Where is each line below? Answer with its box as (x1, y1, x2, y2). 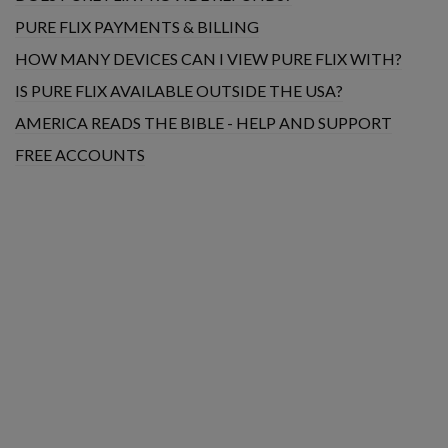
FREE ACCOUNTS (15, 145, 145, 164)
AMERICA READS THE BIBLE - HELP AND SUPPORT (15, 113, 392, 132)
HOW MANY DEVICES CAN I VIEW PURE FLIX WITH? (15, 49, 402, 68)
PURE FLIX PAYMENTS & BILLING (15, 17, 259, 36)
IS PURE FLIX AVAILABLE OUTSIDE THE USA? (15, 81, 343, 100)
